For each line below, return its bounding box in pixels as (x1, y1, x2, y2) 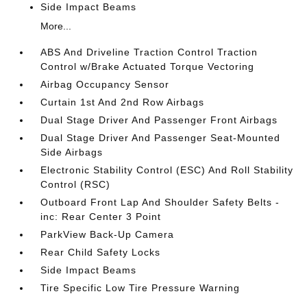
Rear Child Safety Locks (40, 247, 161, 258)
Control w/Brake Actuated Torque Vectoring (40, 61, 255, 72)
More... (40, 21, 72, 32)
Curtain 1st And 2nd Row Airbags (40, 97, 205, 108)
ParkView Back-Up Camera (40, 229, 175, 240)
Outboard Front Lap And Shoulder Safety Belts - (40, 197, 280, 208)
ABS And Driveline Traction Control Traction (40, 47, 258, 58)
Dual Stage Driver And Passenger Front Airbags (40, 114, 278, 125)
